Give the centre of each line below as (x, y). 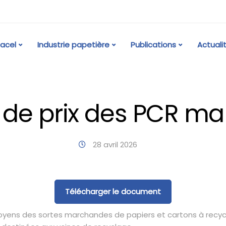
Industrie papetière (73, 44)
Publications (153, 44)
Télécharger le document (113, 191)
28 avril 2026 (114, 145)
